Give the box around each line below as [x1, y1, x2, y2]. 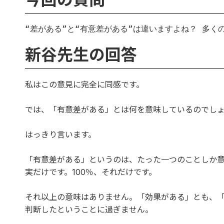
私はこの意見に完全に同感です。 [25, 79, 144, 89]
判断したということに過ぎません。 [25, 204, 153, 214]
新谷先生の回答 [25, 44, 137, 64]
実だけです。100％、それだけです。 [25, 166, 156, 177]
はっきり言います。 [25, 129, 96, 139]
